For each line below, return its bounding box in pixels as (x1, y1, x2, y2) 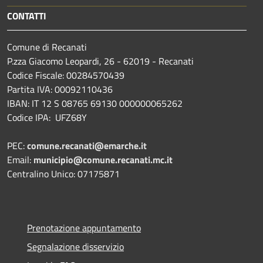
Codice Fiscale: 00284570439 (7, 68, 124, 82)
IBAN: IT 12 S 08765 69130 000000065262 (7, 96, 183, 110)
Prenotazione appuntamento (27, 220, 141, 235)
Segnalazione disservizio (27, 239, 124, 254)
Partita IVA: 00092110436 (7, 82, 113, 96)
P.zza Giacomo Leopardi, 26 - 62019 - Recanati (7, 53, 194, 68)
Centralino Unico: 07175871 (7, 166, 120, 181)
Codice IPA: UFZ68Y (7, 110, 87, 124)
